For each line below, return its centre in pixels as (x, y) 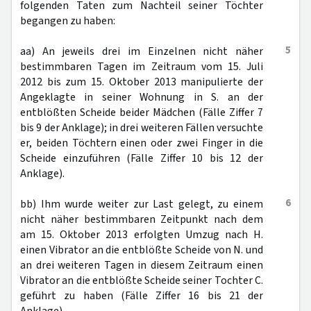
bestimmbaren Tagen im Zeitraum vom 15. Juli (142, 67)
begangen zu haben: (68, 21)
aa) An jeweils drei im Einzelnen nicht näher (142, 51)
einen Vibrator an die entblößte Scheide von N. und (142, 250)
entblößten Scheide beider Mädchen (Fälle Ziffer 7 (142, 112)
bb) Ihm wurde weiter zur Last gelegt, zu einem (142, 204)
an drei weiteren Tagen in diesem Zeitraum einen (142, 265)
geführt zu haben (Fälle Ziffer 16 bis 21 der (142, 296)
